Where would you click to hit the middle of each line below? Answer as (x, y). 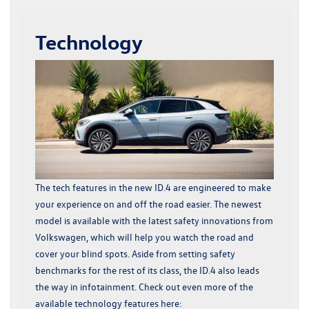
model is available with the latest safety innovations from (154, 220)
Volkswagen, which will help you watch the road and (144, 237)
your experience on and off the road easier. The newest (148, 203)
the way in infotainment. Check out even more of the (144, 286)
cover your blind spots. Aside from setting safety (135, 253)
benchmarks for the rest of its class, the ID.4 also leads (147, 270)
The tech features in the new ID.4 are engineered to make (153, 187)
